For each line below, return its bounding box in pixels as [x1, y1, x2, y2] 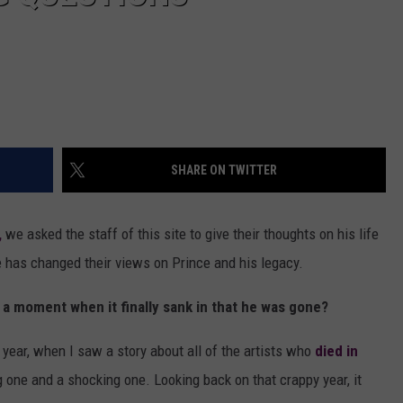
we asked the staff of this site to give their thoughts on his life [5, 225, 379, 244]
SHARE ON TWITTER [171, 163, 277, 178]
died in [315, 342, 358, 361]
